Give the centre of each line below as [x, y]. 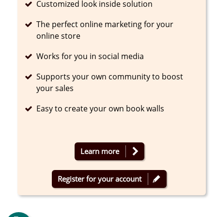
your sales [55, 88]
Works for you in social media [90, 56]
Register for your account [100, 178]
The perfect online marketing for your [105, 24]
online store [59, 36]
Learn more [100, 151]
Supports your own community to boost [110, 76]
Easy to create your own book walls [101, 108]
